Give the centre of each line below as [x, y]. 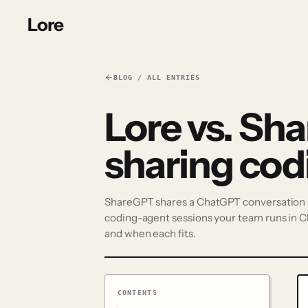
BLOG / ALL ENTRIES [157, 77]
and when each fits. [150, 233]
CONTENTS [137, 292]
